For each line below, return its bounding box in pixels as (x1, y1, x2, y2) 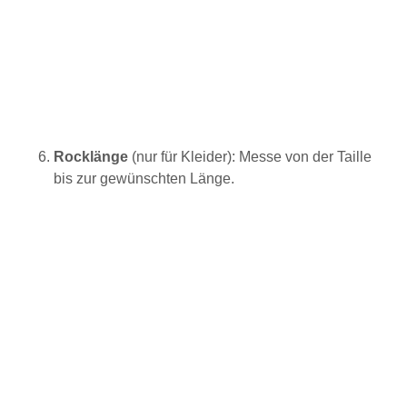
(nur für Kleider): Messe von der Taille (127, 148, 372, 164)
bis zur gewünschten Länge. (53, 170, 234, 186)
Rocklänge (53, 148, 128, 164)
